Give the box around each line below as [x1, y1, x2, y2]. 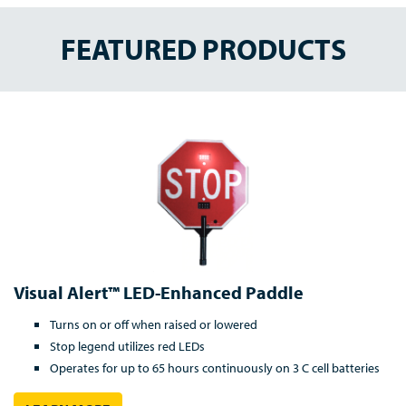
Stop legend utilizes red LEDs [50, 338, 205, 355]
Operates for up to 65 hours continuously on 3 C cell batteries [50, 360, 380, 377]
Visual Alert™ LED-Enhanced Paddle [14, 281, 304, 304]
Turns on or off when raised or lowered [50, 316, 257, 333]
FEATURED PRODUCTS [60, 31, 346, 67]
